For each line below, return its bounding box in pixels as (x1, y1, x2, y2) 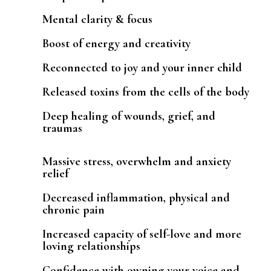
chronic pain (42, 202, 105, 217)
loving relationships (42, 238, 140, 253)
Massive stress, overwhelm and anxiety (42, 154, 231, 169)
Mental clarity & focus (42, 11, 152, 27)
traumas (42, 120, 82, 135)
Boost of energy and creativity (42, 36, 191, 51)
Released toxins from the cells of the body (42, 84, 249, 99)
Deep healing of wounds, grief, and (42, 108, 215, 123)
